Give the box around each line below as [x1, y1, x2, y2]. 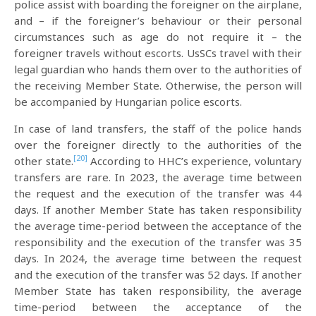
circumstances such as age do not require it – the [14, 29, 302, 44]
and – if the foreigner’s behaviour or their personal [14, 13, 302, 28]
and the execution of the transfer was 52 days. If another [14, 267, 302, 281]
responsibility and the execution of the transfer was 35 [14, 234, 302, 249]
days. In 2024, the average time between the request [14, 250, 302, 265]
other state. [14, 153, 73, 168]
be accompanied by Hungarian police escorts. [14, 94, 242, 109]
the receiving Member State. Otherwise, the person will [14, 78, 302, 92]
